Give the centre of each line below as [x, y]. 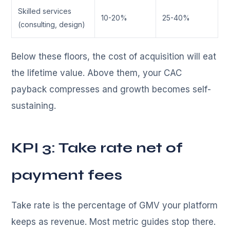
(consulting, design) [52, 25]
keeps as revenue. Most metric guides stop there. [114, 222]
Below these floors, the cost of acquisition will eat [114, 57]
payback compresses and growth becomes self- [111, 90]
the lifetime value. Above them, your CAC [97, 73]
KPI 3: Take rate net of [97, 148]
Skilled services [45, 11]
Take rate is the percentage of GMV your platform [115, 206]
